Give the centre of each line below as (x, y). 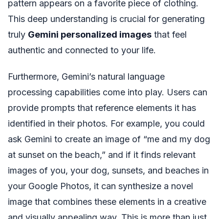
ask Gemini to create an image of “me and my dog (109, 139)
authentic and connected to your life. (82, 50)
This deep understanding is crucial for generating (106, 19)
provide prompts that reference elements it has (102, 108)
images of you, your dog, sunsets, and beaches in (108, 171)
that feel (169, 34)
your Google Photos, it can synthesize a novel (100, 186)
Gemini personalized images (90, 34)
